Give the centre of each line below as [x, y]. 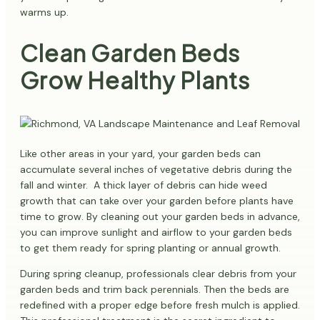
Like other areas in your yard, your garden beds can [140, 154]
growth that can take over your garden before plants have [157, 201]
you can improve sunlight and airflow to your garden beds [156, 232]
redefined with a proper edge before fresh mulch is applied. [160, 305]
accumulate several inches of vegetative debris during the [156, 170]
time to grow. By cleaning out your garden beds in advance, [160, 217]
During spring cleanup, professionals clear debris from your [158, 274]
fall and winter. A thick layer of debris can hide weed [144, 185]
